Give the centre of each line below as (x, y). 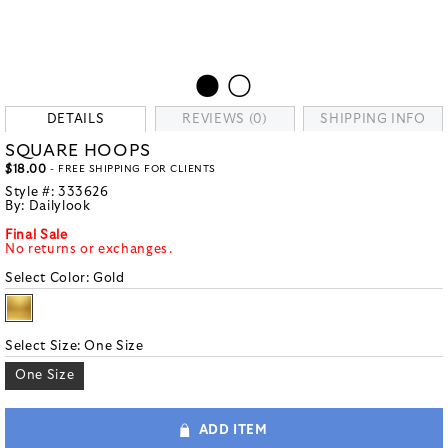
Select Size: (45, 346)
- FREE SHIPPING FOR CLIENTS (131, 169)
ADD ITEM (233, 431)
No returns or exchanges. (89, 249)
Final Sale (36, 235)
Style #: (31, 192)
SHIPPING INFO (373, 119)
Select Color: (49, 278)
